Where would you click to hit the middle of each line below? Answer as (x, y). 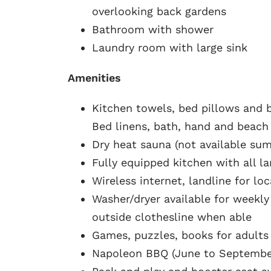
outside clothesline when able (171, 217)
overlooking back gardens (159, 11)
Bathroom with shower (152, 29)
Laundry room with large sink (169, 47)
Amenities (94, 77)
